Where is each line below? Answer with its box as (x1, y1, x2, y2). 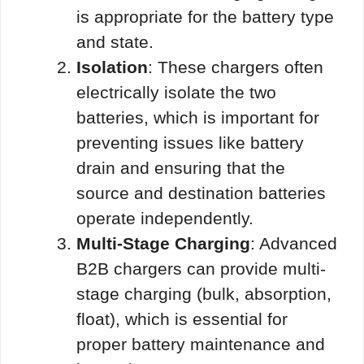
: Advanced (250, 233, 337, 253)
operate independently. (76, 208, 253, 227)
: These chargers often (148, 57, 323, 76)
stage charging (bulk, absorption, (76, 284, 331, 303)
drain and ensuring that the (76, 158, 285, 177)
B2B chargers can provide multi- (76, 258, 326, 278)
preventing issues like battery (76, 132, 304, 152)
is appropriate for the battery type (76, 6, 334, 26)
